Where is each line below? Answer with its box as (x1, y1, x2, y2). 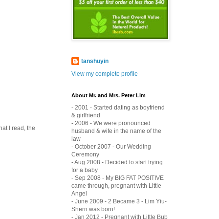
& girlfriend (71, 111, 100, 119)
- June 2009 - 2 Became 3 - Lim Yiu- (71, 197, 167, 205)
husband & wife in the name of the (71, 127, 161, 134)
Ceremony (71, 151, 99, 158)
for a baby (71, 166, 98, 174)
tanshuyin (81, 57, 109, 65)
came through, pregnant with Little (71, 182, 161, 189)
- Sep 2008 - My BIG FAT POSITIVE (71, 174, 164, 181)
